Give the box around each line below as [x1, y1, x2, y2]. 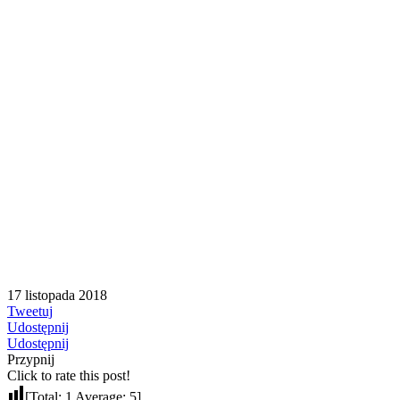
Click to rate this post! [7, 368, 130, 384]
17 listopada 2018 [7, 287, 107, 304]
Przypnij [7, 352, 54, 368]
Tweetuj [7, 304, 53, 320]
